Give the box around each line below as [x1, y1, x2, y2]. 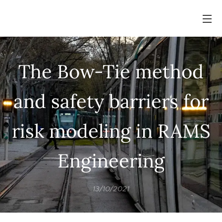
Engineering [57, 149, 165, 172]
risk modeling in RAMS [11, 119, 211, 143]
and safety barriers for [13, 89, 209, 113]
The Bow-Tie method [18, 59, 204, 83]
